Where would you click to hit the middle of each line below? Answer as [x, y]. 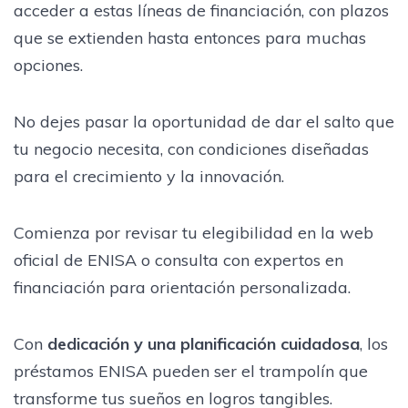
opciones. [48, 65]
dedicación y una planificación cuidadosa [204, 343]
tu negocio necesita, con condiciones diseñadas [191, 148]
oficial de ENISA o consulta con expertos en [178, 260]
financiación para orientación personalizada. [182, 287]
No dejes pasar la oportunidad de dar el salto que [204, 121]
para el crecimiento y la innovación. [149, 176]
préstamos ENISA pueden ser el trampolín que [191, 371]
